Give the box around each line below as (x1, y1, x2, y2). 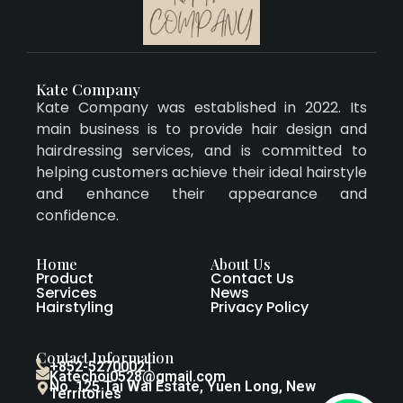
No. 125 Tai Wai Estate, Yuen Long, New (49, 378, 316, 396)
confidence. (36, 204, 119, 226)
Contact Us (210, 268, 294, 290)
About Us (210, 255, 271, 274)
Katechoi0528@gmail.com (49, 368, 226, 386)
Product (36, 268, 94, 290)
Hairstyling (36, 297, 113, 318)
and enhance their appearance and (36, 183, 367, 204)
